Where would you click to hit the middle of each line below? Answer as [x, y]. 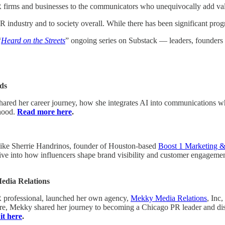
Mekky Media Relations [169, 198]
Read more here [44, 111]
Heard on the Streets [33, 40]
